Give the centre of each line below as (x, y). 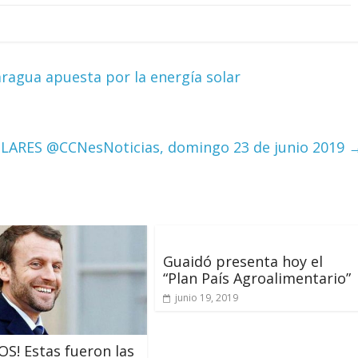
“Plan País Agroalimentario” (257, 278)
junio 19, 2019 (207, 297)
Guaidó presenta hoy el (243, 261)
